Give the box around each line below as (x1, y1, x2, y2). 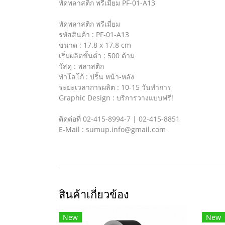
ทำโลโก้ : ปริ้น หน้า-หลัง (59, 71, 134, 81)
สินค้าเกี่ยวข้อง (59, 186, 129, 201)
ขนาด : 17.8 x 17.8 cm (59, 40, 131, 50)
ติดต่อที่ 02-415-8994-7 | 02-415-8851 (59, 114, 180, 124)
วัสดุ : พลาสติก (59, 61, 104, 71)
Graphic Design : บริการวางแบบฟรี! (59, 92, 173, 102)
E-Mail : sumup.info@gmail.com (59, 124, 166, 134)
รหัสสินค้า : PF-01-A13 (59, 29, 129, 39)
